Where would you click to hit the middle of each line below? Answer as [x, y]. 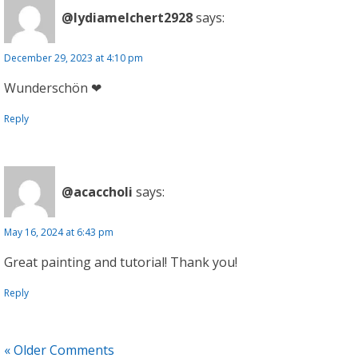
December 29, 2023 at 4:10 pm [74, 58]
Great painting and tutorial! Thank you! [121, 262]
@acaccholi [97, 191]
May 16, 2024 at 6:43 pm [59, 232]
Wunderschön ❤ [53, 88]
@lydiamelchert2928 [127, 17]
